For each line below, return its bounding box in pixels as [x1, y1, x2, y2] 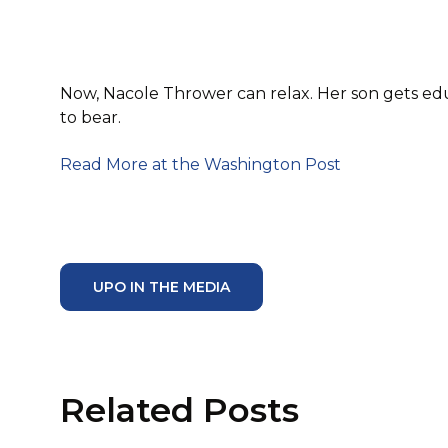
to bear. [60, 108, 121, 128]
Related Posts [60, 389, 299, 432]
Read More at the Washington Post [60, 154, 341, 174]
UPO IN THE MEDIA [93, 278, 230, 297]
